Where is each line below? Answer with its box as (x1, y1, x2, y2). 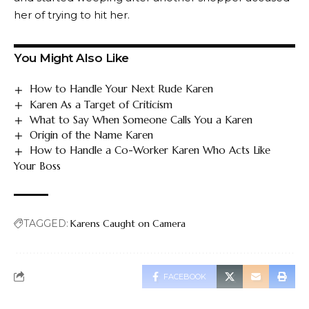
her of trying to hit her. (14, 8, 130, 22)
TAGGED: (23, 217, 68, 230)
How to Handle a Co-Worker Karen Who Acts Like (30, 143, 271, 157)
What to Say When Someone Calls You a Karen (30, 112, 253, 126)
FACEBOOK (163, 271, 206, 281)
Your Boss (14, 159, 61, 172)
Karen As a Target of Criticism (30, 97, 173, 111)
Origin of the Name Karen (30, 128, 154, 142)
